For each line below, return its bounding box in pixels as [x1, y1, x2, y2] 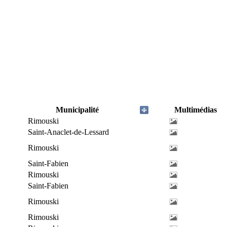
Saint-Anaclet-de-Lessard [28, 128, 109, 136]
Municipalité [56, 105, 99, 114]
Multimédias [174, 105, 217, 114]
